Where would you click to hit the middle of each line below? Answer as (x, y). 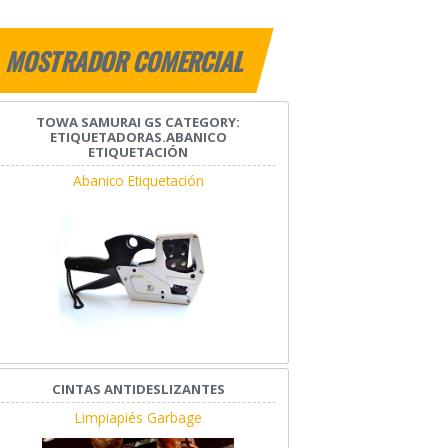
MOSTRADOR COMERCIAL (126, 61)
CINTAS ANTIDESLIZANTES (138, 388)
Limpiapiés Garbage (138, 417)
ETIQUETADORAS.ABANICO (138, 137)
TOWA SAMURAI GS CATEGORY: (138, 122)
